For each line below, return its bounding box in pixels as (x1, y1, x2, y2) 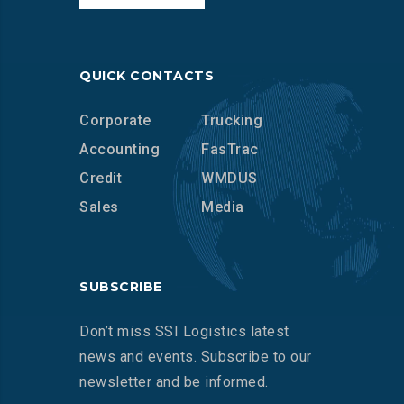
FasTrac (201, 141, 259, 159)
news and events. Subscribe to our (79, 348, 312, 366)
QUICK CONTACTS (79, 68, 214, 85)
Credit (79, 170, 122, 188)
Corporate (79, 112, 151, 130)
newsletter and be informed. (79, 373, 269, 391)
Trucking (201, 112, 263, 130)
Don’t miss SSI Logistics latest (79, 323, 289, 341)
